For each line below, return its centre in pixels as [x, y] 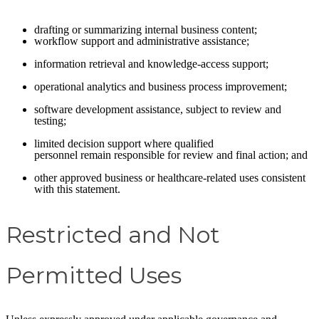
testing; [50, 121]
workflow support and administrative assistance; [142, 41]
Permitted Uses [94, 275]
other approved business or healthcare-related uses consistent [170, 178]
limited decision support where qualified [124, 144]
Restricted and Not [113, 234]
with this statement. [77, 189]
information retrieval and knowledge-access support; [151, 64]
